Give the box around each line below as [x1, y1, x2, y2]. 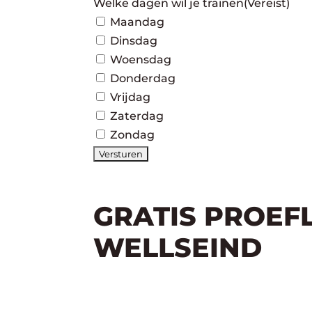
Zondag [110, 128, 155, 142]
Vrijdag [110, 91, 151, 104]
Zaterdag [110, 109, 164, 123]
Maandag [110, 15, 165, 29]
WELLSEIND [93, 231, 263, 264]
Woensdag [110, 53, 172, 67]
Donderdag [110, 72, 176, 86]
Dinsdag [110, 34, 158, 48]
